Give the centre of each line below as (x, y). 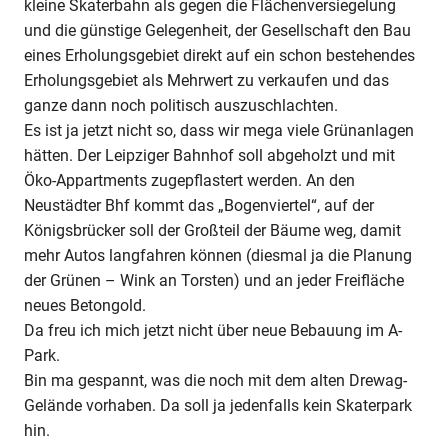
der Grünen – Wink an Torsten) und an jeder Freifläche (214, 280)
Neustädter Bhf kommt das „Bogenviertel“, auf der (199, 205)
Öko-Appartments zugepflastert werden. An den (189, 180)
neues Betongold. (85, 305)
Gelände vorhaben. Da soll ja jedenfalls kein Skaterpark (218, 405)
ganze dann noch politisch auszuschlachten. (181, 105)
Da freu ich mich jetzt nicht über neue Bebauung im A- (213, 330)
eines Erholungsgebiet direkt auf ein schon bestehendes (219, 55)
